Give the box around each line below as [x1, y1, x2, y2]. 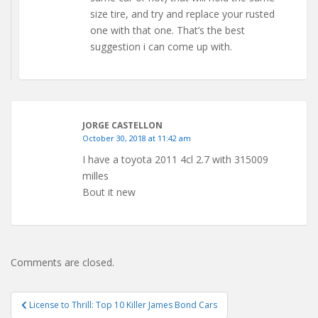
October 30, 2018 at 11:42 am [82, 133, 191, 144]
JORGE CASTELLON [82, 119, 163, 132]
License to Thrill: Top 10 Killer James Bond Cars [29, 299, 217, 312]
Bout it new [82, 185, 136, 199]
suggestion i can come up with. [90, 40, 232, 54]
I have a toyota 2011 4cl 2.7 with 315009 [82, 153, 268, 167]
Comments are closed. [11, 256, 114, 270]
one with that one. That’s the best [90, 23, 245, 38]
